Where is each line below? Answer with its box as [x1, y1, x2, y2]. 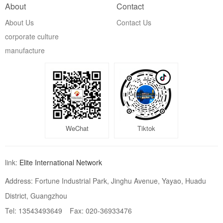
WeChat [65, 123, 89, 133]
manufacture [5, 45, 45, 55]
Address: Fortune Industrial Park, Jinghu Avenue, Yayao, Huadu [5, 175, 206, 186]
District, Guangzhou [5, 190, 67, 201]
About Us [5, 17, 34, 27]
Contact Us [116, 17, 151, 27]
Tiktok [137, 123, 155, 133]
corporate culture [5, 31, 59, 41]
